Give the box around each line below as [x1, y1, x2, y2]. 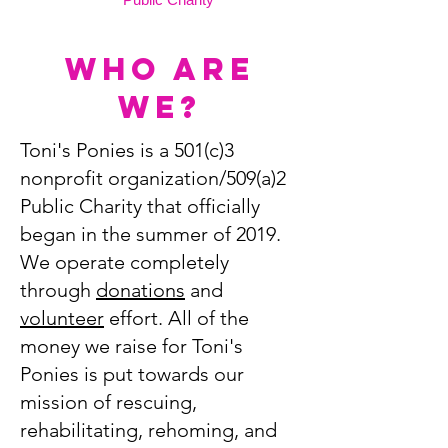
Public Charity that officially [20, 194, 260, 218]
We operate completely [20, 250, 229, 274]
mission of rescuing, [20, 390, 197, 414]
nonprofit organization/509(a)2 [20, 166, 286, 190]
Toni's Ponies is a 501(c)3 [20, 138, 234, 162]
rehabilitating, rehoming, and [20, 418, 277, 442]
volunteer [20, 306, 104, 330]
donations [96, 278, 185, 302]
